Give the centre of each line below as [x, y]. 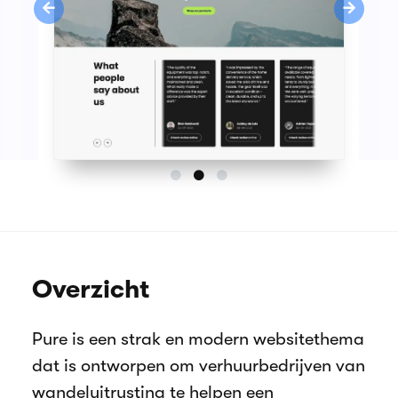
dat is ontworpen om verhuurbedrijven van [199, 366]
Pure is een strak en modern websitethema [198, 339]
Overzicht [91, 290]
